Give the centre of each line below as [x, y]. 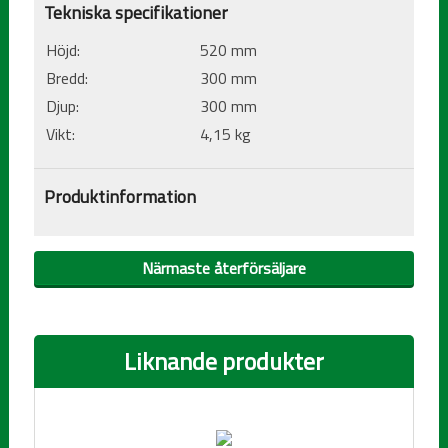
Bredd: [67, 78]
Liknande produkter [223, 361]
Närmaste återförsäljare [223, 268]
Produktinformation [120, 197]
